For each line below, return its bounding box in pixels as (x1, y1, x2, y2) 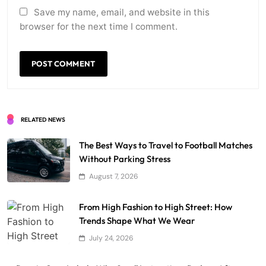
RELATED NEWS (21, 116, 65, 124)
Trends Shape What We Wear (79, 215, 195, 227)
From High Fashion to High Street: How (79, 201, 232, 213)
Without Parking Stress (79, 153, 170, 165)
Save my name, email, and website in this (34, 7, 210, 18)
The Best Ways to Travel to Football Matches (79, 140, 252, 151)
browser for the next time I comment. (20, 21, 178, 33)
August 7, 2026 (89, 172, 138, 182)
